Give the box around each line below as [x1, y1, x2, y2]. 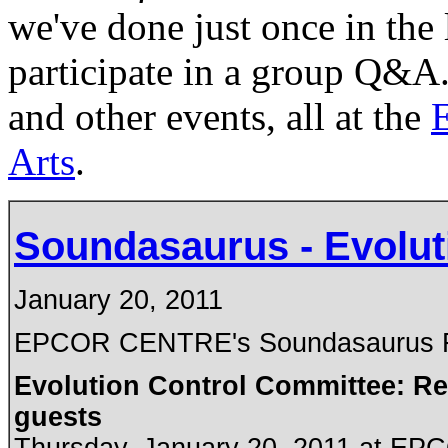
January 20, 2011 [14, 285, 223, 316]
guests [14, 402, 102, 433]
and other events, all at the [8, 94, 431, 138]
